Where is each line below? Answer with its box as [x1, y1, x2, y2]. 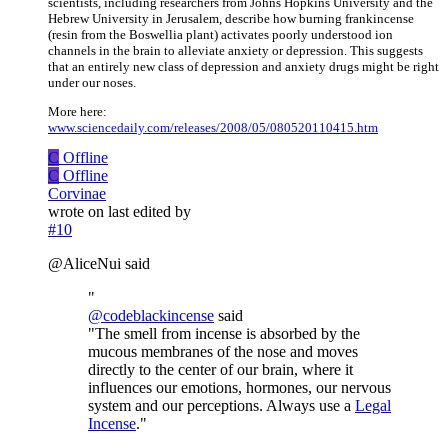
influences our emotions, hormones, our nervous [88, 379, 391, 397]
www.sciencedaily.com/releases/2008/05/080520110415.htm [48, 120, 378, 136]
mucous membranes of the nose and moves [88, 343, 358, 361]
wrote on [48, 203, 108, 221]
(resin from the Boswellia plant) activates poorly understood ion [48, 27, 393, 43]
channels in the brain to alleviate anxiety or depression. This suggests [48, 43, 423, 59]
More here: [48, 104, 107, 120]
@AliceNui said [48, 255, 150, 273]
